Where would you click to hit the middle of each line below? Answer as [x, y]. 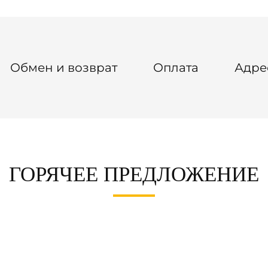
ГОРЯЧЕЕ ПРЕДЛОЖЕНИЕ [134, 174]
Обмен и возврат [64, 68]
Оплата [176, 68]
